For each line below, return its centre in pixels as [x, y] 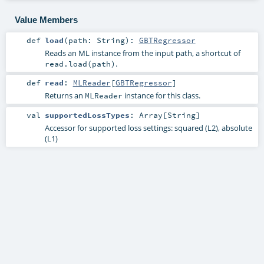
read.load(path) [80, 64]
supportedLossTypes [87, 115]
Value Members [46, 19]
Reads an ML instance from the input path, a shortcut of [142, 53]
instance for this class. [161, 96]
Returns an [65, 96]
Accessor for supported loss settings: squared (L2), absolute [148, 128]
